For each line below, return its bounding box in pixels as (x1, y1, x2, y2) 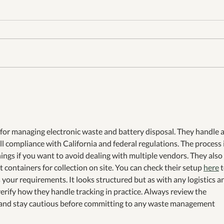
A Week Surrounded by (41, 77, 134, 87)
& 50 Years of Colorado (41, 97, 134, 107)
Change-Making (41, 107, 103, 117)
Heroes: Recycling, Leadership (41, 87, 160, 97)
